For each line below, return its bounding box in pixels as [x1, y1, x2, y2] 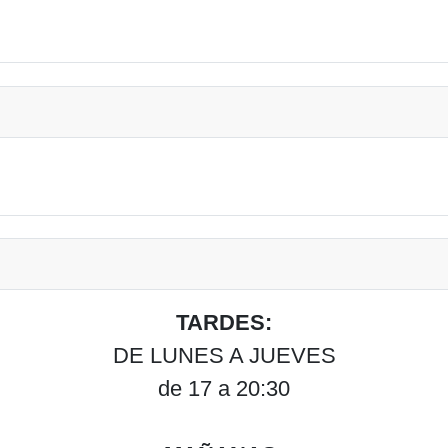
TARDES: [176, 310, 272, 336]
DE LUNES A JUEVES [112, 343, 336, 369]
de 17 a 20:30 [158, 376, 290, 402]
